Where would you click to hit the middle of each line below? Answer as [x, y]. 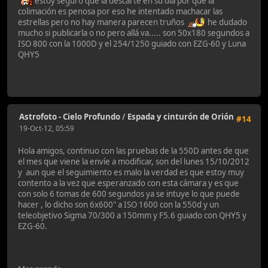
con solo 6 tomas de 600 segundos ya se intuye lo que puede [129, 194]
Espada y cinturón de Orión [181, 117]
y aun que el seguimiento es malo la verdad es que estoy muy [131, 172]
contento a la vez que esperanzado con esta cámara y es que [128, 183]
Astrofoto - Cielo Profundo [70, 117]
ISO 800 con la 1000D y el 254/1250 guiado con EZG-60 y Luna [132, 44]
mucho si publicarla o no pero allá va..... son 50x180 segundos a [134, 33]
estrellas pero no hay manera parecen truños [103, 22]
